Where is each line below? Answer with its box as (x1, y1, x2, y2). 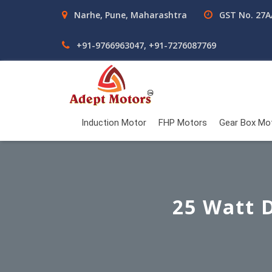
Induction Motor (81, 117, 146, 128)
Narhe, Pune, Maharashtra (72, 9, 187, 21)
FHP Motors (158, 117, 207, 128)
